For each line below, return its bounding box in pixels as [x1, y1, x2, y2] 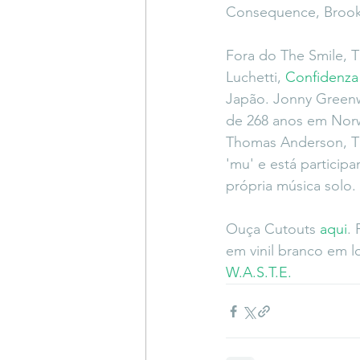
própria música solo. [226, 177, 356, 195]
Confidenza [285, 68, 358, 87]
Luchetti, [226, 68, 285, 87]
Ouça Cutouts [226, 220, 320, 239]
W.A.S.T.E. [226, 264, 292, 282]
